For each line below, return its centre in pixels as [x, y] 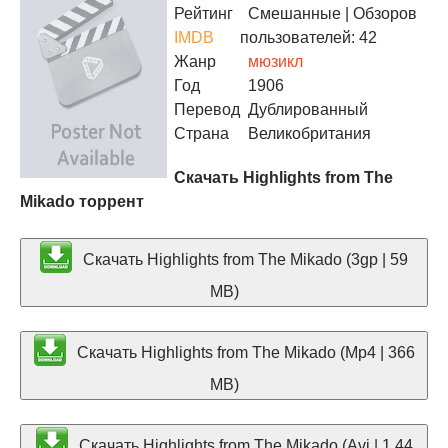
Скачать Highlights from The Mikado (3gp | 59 [243, 259]
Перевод [207, 109]
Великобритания [309, 133]
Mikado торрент [82, 201]
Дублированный [304, 109]
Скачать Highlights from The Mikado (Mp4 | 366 [243, 352]
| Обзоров [379, 13]
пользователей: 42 [308, 37]
